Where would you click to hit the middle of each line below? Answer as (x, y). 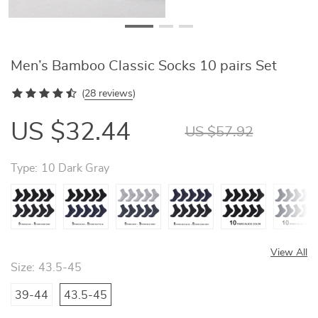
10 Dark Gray (75, 168)
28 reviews (109, 94)
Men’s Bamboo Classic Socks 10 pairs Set (144, 66)
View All (289, 253)
